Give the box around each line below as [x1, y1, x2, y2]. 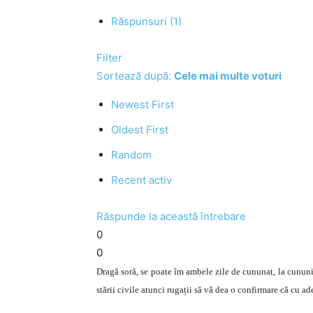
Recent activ [111, 173, 172, 187]
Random [111, 148, 152, 161]
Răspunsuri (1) [111, 15, 182, 28]
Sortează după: [96, 69, 174, 82]
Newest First [111, 98, 174, 111]
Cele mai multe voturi [174, 69, 282, 82]
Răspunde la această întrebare [96, 210, 246, 223]
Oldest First [111, 123, 168, 136]
